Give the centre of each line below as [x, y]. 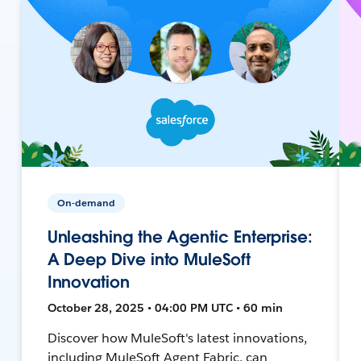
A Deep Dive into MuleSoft [149, 259]
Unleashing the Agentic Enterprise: [180, 237]
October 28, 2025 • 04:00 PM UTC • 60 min [165, 307]
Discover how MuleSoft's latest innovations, [177, 338]
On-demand [86, 202]
